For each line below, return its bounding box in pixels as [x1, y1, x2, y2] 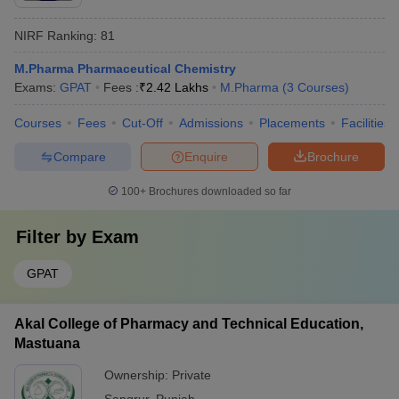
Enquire [184, 149, 228, 164]
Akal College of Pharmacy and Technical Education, [14, 316, 363, 331]
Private [172, 368, 211, 382]
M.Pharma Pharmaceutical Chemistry [14, 61, 236, 76]
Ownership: [104, 368, 172, 382]
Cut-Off [122, 116, 163, 130]
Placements [259, 116, 325, 130]
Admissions [179, 116, 243, 130]
